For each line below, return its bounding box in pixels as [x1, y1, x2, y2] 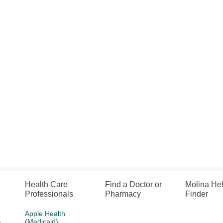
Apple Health [25, 210, 66, 218]
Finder [185, 190, 208, 198]
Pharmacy [105, 190, 141, 198]
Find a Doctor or [105, 180, 162, 189]
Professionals [25, 190, 74, 198]
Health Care [25, 180, 68, 189]
